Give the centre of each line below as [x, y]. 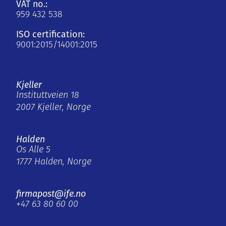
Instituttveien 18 [48, 96]
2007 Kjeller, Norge [53, 108]
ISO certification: [50, 35]
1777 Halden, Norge [54, 162]
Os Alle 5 [33, 150]
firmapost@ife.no [51, 194]
